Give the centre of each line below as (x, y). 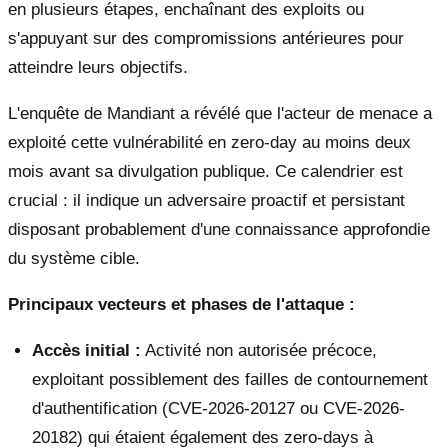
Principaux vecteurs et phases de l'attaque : (181, 305)
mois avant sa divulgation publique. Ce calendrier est (205, 172)
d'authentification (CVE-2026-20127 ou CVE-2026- (218, 409)
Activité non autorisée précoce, (259, 351)
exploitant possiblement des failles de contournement (230, 380)
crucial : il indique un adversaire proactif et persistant (206, 201)
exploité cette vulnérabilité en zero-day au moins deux (209, 143)
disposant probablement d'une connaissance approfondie (219, 230)
